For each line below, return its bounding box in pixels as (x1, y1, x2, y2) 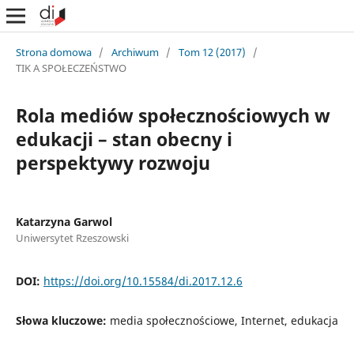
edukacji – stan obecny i (15, 126, 232, 152)
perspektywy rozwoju (15, 149, 210, 175)
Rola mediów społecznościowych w (15, 102, 330, 128)
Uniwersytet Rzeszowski (15, 230, 129, 245)
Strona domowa (15, 44, 92, 59)
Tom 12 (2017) (178, 44, 246, 59)
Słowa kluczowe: (15, 312, 110, 328)
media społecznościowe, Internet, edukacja (109, 312, 338, 328)
